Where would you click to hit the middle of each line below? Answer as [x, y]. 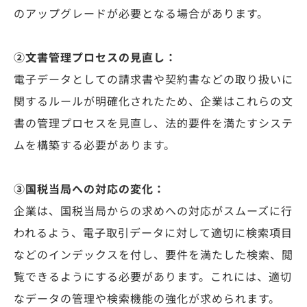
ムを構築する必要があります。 [95, 146]
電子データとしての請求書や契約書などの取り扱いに [153, 80]
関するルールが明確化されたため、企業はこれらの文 [153, 102]
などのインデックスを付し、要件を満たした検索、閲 [153, 256]
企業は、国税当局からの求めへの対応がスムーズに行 [153, 212]
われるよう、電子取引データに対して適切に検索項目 [153, 234]
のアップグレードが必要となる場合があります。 [141, 14]
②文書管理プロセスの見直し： [95, 58]
